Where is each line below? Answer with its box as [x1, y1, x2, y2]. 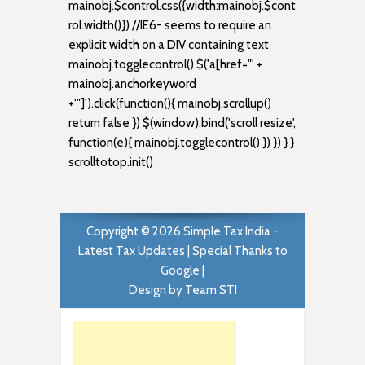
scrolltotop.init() [68, 154, 153, 169]
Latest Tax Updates [77, 243, 185, 258]
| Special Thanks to [184, 243, 288, 258]
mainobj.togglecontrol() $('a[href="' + [68, 56, 262, 72]
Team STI [184, 282, 237, 297]
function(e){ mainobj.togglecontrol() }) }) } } [68, 134, 294, 150]
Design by [128, 282, 185, 297]
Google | [161, 262, 204, 278]
